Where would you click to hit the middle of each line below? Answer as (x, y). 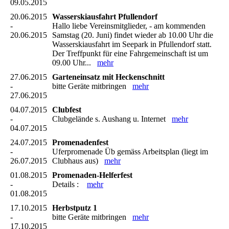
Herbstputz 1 (75, 208)
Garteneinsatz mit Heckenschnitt (108, 77)
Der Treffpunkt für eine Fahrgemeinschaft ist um (130, 54)
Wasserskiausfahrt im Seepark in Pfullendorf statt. (132, 44)
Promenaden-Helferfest (92, 175)
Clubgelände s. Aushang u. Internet (112, 119)
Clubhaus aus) (78, 161)
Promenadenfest (80, 143)
